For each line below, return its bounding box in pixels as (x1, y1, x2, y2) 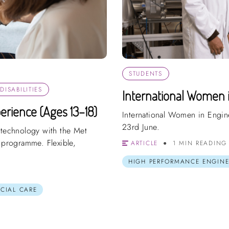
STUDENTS (129, 68, 163, 78)
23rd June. (122, 121, 160, 133)
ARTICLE (131, 138, 158, 148)
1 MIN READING (172, 138, 227, 148)
